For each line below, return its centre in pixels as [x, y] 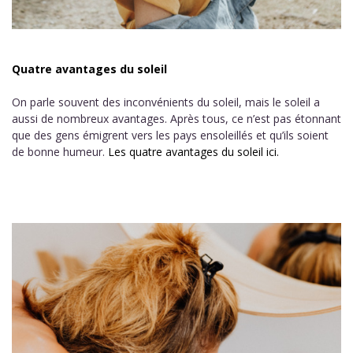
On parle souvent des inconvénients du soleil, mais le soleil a [166, 102]
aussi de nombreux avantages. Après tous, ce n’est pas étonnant [176, 119]
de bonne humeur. [60, 152]
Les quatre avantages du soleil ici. [193, 152]
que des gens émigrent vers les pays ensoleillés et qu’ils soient [170, 135]
